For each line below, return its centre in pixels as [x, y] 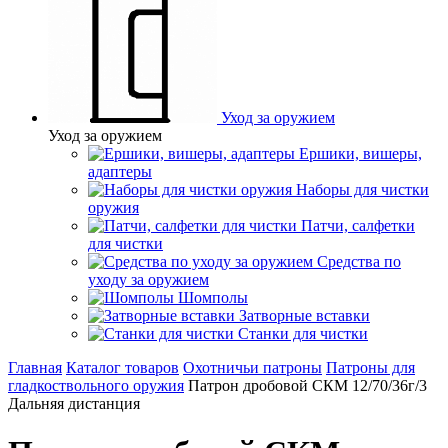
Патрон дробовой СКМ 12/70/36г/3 [307, 385]
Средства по [359, 261]
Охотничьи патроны [252, 367]
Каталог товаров [122, 367]
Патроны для [370, 367]
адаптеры [120, 171]
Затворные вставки [304, 315]
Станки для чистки [303, 333]
